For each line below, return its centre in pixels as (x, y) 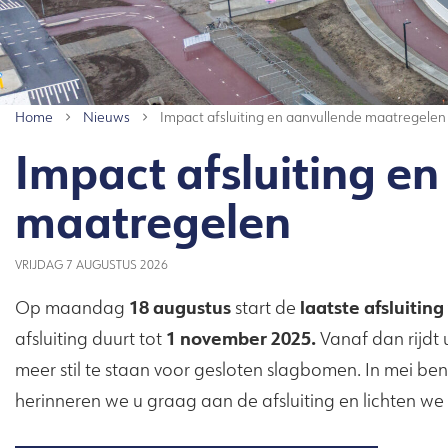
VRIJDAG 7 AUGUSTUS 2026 (91, 264)
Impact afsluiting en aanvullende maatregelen (303, 116)
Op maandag (72, 307)
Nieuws (106, 116)
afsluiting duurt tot (90, 338)
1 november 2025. (241, 337)
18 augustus (180, 306)
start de (265, 307)
